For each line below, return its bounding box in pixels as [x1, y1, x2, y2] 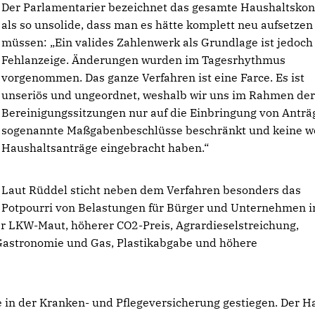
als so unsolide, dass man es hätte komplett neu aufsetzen [1, 18, 314, 32]
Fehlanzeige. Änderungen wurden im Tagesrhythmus [1, 53, 286, 67]
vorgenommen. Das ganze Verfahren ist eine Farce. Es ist [1, 70, 305, 84]
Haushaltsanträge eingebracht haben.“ [1, 141, 210, 155]
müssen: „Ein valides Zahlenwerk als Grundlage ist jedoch [1, 35, 314, 49]
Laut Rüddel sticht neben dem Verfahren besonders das [1, 183, 302, 197]
